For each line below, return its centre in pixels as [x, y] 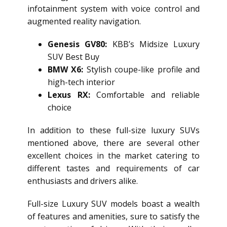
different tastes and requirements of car [113, 168]
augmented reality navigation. [84, 22]
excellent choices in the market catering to [113, 156]
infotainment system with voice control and [113, 9]
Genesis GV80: [78, 44]
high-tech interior [81, 82]
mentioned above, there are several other [113, 143]
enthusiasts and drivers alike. [83, 181]
